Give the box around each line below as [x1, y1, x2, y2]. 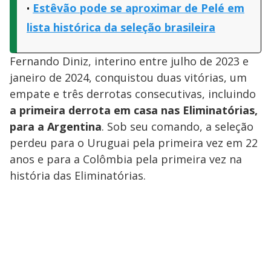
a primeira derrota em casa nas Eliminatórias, [10, 102, 258, 117]
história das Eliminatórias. [10, 168, 146, 183]
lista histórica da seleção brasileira [27, 19, 215, 34]
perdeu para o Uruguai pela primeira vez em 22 [10, 135, 258, 150]
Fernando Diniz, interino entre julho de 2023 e [10, 53, 249, 68]
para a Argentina [10, 119, 102, 134]
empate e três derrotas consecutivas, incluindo [10, 86, 256, 101]
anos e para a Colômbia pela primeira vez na [10, 151, 242, 166]
